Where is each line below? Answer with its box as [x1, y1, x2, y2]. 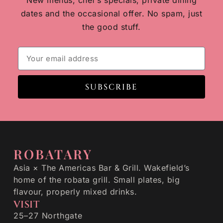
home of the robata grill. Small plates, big [13, 174, 180, 185]
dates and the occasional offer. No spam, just [20, 8, 203, 19]
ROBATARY [13, 145, 93, 163]
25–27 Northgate [13, 210, 83, 221]
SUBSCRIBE [85, 81, 138, 93]
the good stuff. [82, 22, 141, 32]
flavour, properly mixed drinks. [13, 186, 137, 197]
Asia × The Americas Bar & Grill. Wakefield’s [13, 162, 190, 173]
